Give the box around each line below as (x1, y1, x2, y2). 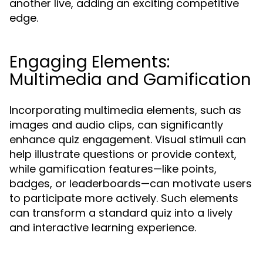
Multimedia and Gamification (9, 68, 251, 91)
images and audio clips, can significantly (9, 117, 223, 132)
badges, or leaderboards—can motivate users (9, 176, 252, 191)
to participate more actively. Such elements (9, 191, 238, 205)
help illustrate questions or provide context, (9, 147, 237, 161)
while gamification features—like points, (9, 161, 217, 176)
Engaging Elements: (9, 50, 170, 73)
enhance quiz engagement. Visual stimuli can (9, 132, 246, 147)
